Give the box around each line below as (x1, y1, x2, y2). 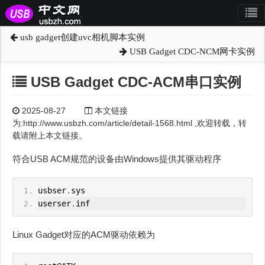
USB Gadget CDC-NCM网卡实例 (127, 47, 255, 56)
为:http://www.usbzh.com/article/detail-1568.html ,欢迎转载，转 (12, 118, 247, 128)
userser (37, 199, 71, 209)
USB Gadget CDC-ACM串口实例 (27, 74, 241, 90)
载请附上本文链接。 (12, 131, 87, 141)
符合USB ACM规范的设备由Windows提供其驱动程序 (12, 154, 221, 164)
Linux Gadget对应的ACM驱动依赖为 (12, 230, 155, 240)
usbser (37, 186, 66, 196)
